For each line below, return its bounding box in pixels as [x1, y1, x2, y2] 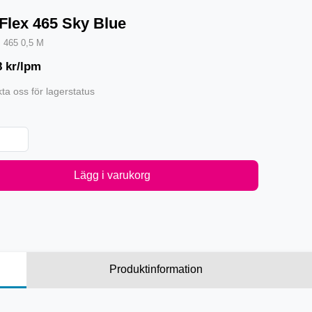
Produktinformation [109, 263, 203, 275]
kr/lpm [6, 60, 41, 73]
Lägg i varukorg [74, 169, 150, 181]
